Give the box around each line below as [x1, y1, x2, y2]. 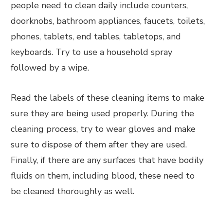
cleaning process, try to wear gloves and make [11, 123, 196, 135]
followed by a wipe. [11, 62, 90, 73]
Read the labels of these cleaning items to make [11, 92, 205, 104]
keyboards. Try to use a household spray [11, 46, 173, 58]
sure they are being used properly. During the [11, 108, 195, 119]
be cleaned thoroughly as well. [11, 185, 135, 197]
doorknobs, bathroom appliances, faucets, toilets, [11, 15, 205, 27]
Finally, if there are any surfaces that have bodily [11, 154, 204, 166]
